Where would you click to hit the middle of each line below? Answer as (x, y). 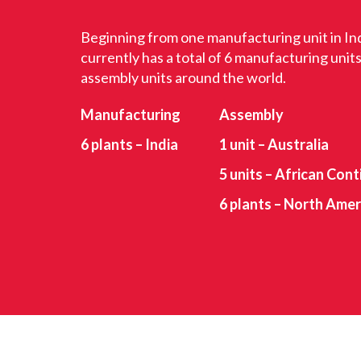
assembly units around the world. (183, 77)
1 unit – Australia (274, 144)
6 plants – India (129, 144)
